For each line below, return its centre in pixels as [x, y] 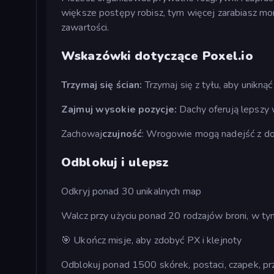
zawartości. [85, 27]
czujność [122, 134]
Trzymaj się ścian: [103, 85]
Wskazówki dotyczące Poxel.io [157, 56]
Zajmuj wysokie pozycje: [119, 109]
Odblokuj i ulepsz [115, 162]
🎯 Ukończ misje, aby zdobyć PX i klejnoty [152, 240]
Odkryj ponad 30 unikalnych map [131, 191]
